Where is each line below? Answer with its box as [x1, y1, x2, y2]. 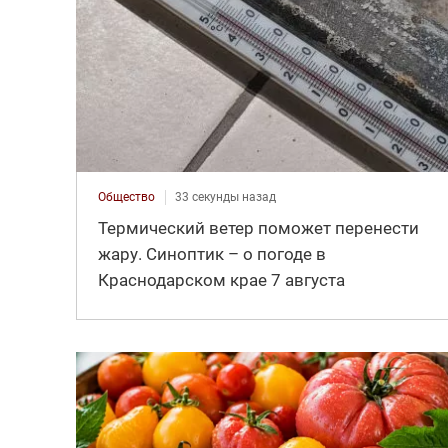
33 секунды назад [174, 190, 276, 205]
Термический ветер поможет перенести [97, 218, 419, 239]
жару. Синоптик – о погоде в [97, 244, 326, 265]
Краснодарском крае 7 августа [97, 270, 345, 291]
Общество [97, 190, 155, 205]
